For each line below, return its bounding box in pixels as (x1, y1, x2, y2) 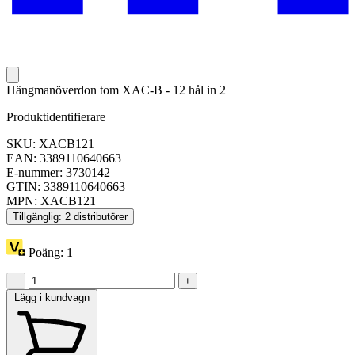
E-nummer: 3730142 (6, 166, 110, 180)
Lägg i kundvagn (14, 292, 90, 304)
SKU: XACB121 (6, 137, 94, 151)
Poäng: (25, 246, 67, 260)
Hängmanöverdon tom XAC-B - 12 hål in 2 (6, 83, 226, 97)
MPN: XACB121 (6, 194, 96, 208)
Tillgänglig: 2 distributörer (13, 211, 128, 223)
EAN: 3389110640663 (6, 151, 121, 166)
